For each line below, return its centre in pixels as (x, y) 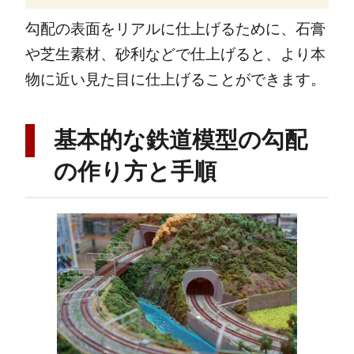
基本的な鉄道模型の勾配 (180, 140)
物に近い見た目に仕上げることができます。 (175, 79)
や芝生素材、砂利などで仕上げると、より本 (175, 54)
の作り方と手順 (135, 172)
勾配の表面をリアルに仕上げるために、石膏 (175, 28)
